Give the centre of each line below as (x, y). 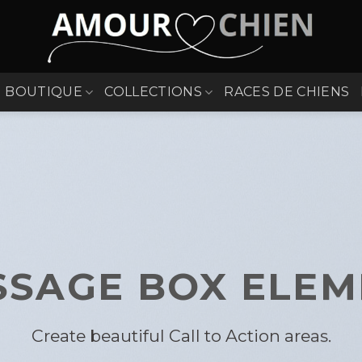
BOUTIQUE (44, 92)
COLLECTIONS (153, 92)
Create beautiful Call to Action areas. (181, 336)
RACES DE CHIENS (287, 92)
